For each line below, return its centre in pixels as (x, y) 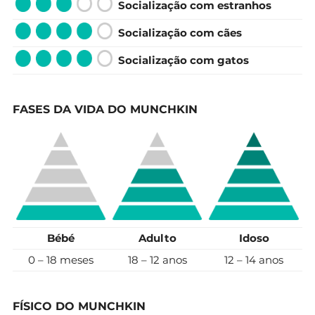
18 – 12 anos (157, 259)
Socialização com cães (180, 32)
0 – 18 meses (61, 259)
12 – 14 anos (254, 259)
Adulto (157, 238)
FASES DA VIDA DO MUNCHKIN (105, 109)
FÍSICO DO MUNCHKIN (79, 306)
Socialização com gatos (184, 60)
